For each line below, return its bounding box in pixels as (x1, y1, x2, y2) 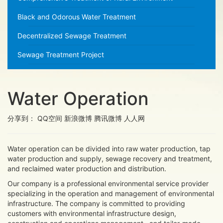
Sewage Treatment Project (17, 50, 104, 59)
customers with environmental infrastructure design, (7, 209, 176, 218)
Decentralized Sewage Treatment (17, 31, 126, 40)
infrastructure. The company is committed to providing (7, 199, 185, 208)
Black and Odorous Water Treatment (17, 12, 136, 21)
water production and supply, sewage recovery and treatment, (7, 154, 212, 163)
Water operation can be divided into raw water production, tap (7, 144, 211, 153)
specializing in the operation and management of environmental (7, 189, 214, 198)
